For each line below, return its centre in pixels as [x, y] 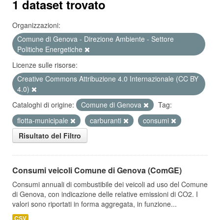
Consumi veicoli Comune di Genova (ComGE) [97, 170]
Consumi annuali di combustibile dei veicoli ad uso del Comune [110, 184]
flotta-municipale [44, 120]
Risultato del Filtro [50, 136]
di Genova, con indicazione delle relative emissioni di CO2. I [105, 194]
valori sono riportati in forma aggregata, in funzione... [95, 204]
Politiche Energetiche [51, 49]
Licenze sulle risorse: [45, 65]
